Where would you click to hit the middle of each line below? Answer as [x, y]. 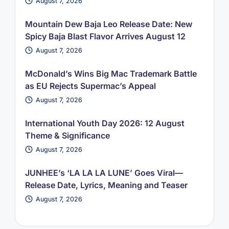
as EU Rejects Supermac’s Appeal [90, 86]
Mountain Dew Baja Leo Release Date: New [108, 24]
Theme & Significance [67, 135]
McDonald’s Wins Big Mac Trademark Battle [111, 73]
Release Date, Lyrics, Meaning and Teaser [106, 185]
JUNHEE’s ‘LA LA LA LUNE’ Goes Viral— [104, 173]
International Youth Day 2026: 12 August [105, 123]
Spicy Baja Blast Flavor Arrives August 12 [105, 36]
